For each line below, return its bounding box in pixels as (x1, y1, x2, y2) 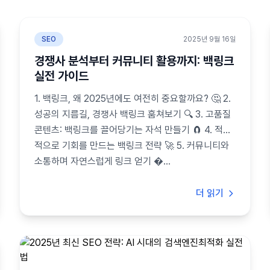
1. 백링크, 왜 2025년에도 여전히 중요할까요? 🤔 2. (34, 93, 231, 104)
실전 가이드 (34, 69, 89, 83)
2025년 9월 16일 (183, 35, 236, 43)
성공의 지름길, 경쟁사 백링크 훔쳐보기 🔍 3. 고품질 (34, 108, 231, 120)
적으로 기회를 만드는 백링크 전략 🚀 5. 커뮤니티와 (34, 140, 229, 151)
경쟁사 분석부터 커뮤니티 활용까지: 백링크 (34, 54, 234, 68)
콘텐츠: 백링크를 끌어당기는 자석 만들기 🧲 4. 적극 (34, 124, 231, 136)
